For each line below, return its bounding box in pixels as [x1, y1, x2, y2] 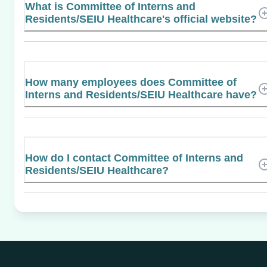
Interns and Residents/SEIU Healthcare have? [25, 88, 257, 101]
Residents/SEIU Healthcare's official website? [25, 13, 257, 25]
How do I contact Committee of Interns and [25, 151, 243, 164]
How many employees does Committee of [25, 76, 237, 88]
